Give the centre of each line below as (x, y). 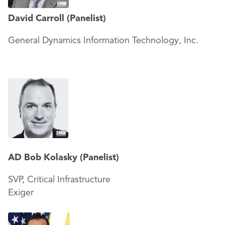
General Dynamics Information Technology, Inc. (103, 41)
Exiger (21, 193)
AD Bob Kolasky (44, 158)
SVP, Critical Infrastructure (59, 180)
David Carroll (37, 19)
